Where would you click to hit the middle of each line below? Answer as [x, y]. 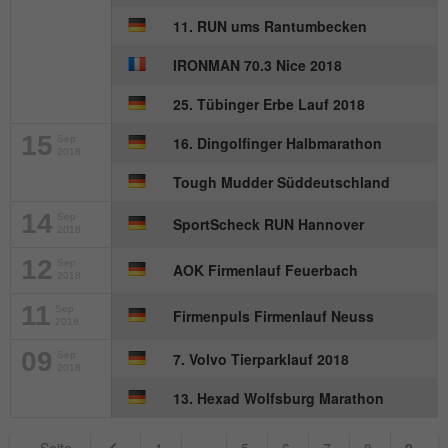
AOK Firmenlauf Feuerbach [265, 270]
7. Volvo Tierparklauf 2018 [261, 359]
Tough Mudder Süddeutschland [281, 182]
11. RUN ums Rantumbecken [270, 26]
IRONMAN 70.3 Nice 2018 [257, 65]
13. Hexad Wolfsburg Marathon [278, 398]
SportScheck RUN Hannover [268, 224]
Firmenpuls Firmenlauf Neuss [273, 316]
